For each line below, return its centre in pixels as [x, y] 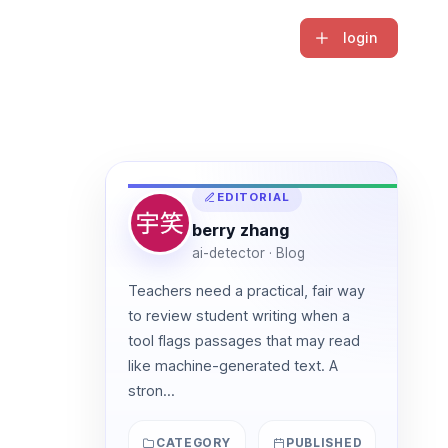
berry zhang [240, 229]
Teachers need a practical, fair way [246, 290]
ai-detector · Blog [248, 252]
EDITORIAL [253, 197]
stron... [151, 390]
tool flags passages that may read [243, 340]
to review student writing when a [238, 315]
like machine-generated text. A [232, 365]
